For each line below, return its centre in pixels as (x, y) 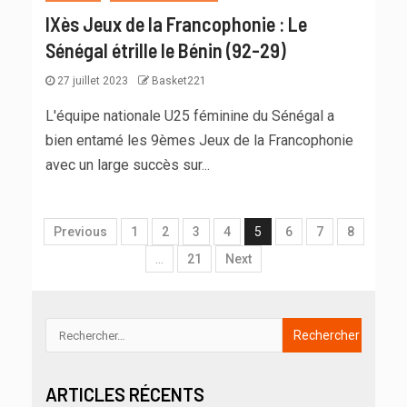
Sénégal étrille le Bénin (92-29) (166, 50)
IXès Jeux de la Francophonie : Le (176, 24)
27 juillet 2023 (93, 81)
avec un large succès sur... (128, 165)
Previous (80, 232)
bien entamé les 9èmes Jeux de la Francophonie (199, 141)
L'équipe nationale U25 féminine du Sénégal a (190, 116)
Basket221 (179, 81)
